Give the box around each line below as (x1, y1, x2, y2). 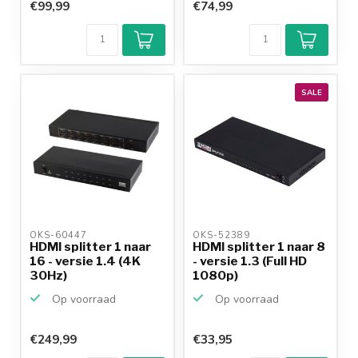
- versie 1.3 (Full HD (193, 253, 307, 269)
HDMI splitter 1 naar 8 (193, 239, 325, 255)
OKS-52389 (193, 229, 253, 242)
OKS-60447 (30, 229, 90, 242)
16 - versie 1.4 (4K (30, 253, 141, 269)
